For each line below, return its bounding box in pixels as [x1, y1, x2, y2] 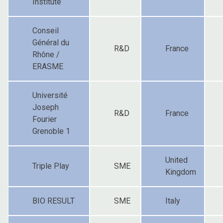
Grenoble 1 [32, 126, 70, 136]
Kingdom [165, 167, 196, 177]
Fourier [32, 114, 57, 124]
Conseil [32, 25, 59, 35]
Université [32, 90, 68, 100]
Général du [32, 37, 69, 47]
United [165, 155, 188, 165]
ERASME [32, 61, 63, 71]
